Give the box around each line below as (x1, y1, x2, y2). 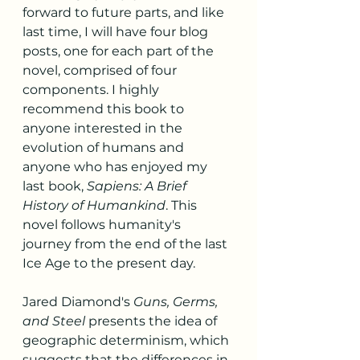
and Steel (22, 313, 85, 329)
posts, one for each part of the (22, 43, 217, 59)
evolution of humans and (22, 140, 187, 156)
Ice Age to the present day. (22, 256, 195, 272)
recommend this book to (22, 101, 187, 117)
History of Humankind (22, 198, 166, 214)
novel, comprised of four (22, 63, 180, 79)
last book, (22, 178, 87, 194)
